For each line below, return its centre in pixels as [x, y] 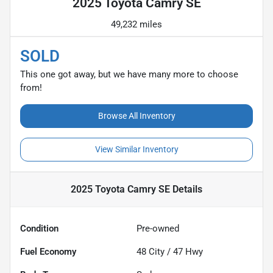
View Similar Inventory [136, 149]
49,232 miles [136, 24]
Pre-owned [158, 228]
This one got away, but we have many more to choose [129, 74]
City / [160, 251]
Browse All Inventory [136, 115]
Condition [39, 228]
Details [186, 189]
